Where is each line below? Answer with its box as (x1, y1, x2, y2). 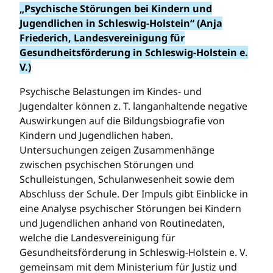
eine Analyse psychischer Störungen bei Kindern (19, 201, 241, 215)
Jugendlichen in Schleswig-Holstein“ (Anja (19, 16, 222, 30)
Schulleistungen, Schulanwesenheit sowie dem (19, 172, 235, 186)
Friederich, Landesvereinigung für (19, 30, 185, 44)
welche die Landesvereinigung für (19, 230, 175, 244)
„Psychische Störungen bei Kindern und (19, 1, 212, 15)
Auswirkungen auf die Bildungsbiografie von (19, 113, 225, 127)
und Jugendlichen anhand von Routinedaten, (19, 216, 225, 230)
